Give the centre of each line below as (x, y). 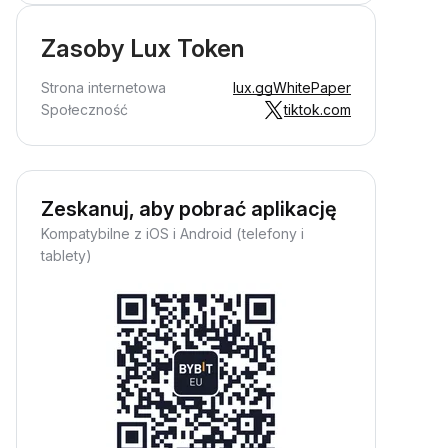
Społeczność (84, 109)
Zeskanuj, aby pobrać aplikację (189, 209)
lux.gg (253, 87)
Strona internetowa (103, 87)
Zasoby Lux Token (142, 48)
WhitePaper (312, 87)
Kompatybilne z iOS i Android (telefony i (172, 233)
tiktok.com (317, 109)
